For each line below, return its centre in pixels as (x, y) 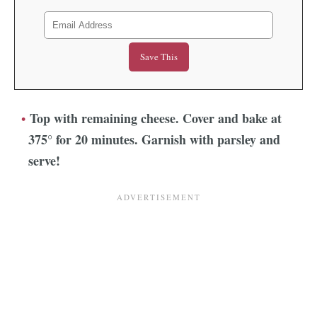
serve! (44, 160)
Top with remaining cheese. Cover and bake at (156, 118)
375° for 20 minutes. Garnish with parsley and (154, 139)
